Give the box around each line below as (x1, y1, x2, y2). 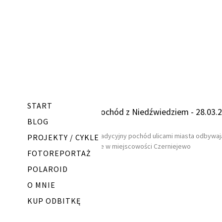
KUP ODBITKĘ (27, 196, 81, 206)
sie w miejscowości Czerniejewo (95, 142, 191, 151)
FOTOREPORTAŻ (27, 148, 91, 158)
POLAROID (27, 164, 68, 174)
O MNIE (27, 180, 55, 190)
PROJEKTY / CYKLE (27, 132, 99, 142)
